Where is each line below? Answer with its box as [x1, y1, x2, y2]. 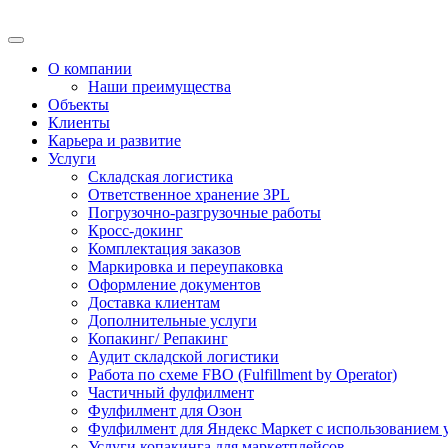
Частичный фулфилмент [88, 384, 254, 401]
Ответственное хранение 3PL [88, 186, 290, 203]
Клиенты [48, 114, 110, 131]
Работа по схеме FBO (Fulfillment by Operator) [88, 366, 397, 383]
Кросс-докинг [88, 222, 183, 239]
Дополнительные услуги [88, 312, 257, 329]
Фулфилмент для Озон [88, 402, 242, 419]
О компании [48, 60, 132, 77]
